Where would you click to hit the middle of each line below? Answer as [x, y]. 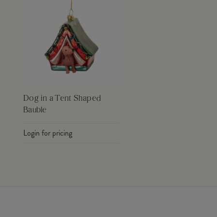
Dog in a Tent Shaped [62, 99]
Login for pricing [48, 133]
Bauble [35, 110]
